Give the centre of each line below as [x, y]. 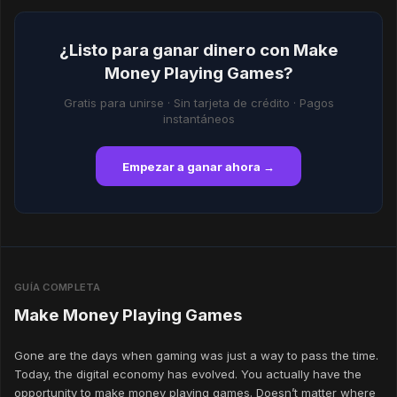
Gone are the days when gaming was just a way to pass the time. [196, 356]
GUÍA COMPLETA [58, 287]
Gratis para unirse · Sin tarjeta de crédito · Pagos [198, 102]
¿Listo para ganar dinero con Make [198, 50]
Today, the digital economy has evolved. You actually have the [188, 374]
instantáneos [198, 118]
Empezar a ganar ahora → [198, 166]
